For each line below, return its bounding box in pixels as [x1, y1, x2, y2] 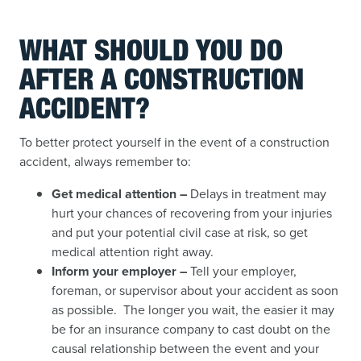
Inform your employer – [52, 262, 187, 280]
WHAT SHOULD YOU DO [19, 39, 283, 68]
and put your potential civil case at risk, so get [52, 223, 308, 242]
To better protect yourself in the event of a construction [19, 133, 330, 151]
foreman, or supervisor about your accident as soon [52, 281, 338, 300]
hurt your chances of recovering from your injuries [52, 204, 332, 222]
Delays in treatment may [187, 185, 326, 203]
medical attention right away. [52, 243, 214, 261]
